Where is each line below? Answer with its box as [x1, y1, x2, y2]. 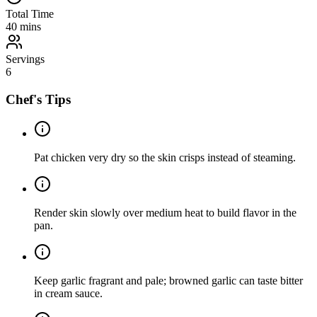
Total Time [6, 7, 54, 20]
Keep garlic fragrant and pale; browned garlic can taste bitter [34, 275, 303, 287]
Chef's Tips [6, 91, 71, 107]
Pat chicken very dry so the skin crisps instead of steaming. [34, 151, 296, 164]
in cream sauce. [34, 287, 103, 300]
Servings [6, 52, 45, 65]
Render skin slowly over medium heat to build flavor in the [34, 207, 296, 219]
